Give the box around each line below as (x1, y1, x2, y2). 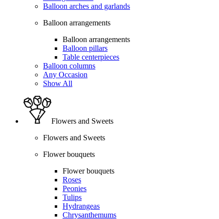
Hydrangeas (63, 201, 100, 210)
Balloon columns (43, 61, 95, 70)
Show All (43, 79, 72, 88)
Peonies (63, 184, 87, 193)
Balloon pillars (63, 44, 108, 52)
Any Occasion (43, 70, 88, 79)
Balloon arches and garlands (43, 1, 130, 10)
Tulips (63, 193, 82, 201)
